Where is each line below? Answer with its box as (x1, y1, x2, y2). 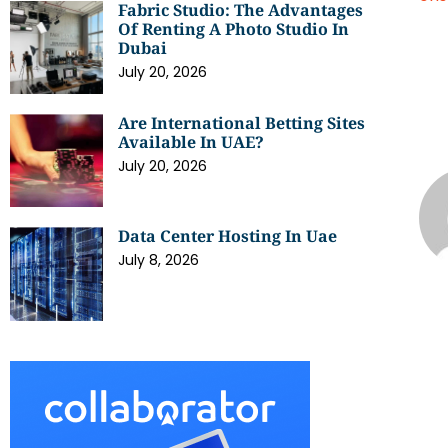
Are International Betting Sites (118, 111, 366, 134)
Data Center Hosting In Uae (118, 225, 338, 248)
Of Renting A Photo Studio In (118, 17, 350, 40)
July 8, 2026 (118, 250, 200, 271)
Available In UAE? (118, 130, 265, 153)
